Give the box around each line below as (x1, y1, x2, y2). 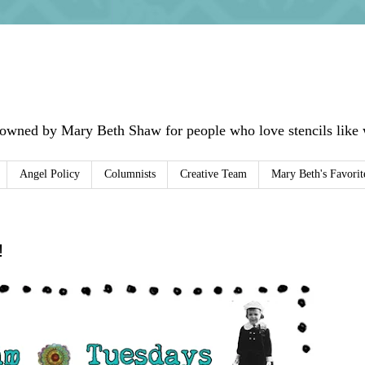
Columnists (104, 168, 156, 181)
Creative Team (180, 168, 247, 181)
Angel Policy (20, 168, 80, 181)
